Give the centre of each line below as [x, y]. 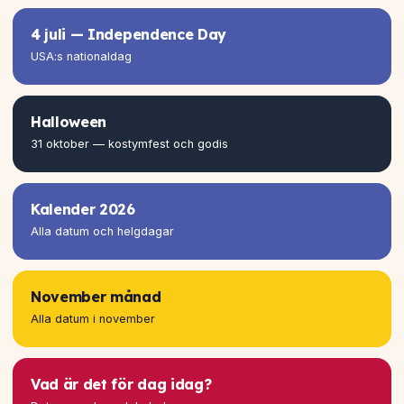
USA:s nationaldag [81, 56]
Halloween [69, 121]
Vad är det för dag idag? [121, 384]
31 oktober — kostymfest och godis [129, 143]
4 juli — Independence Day [129, 34]
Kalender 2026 [83, 209]
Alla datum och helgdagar [102, 231]
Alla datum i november [93, 318]
